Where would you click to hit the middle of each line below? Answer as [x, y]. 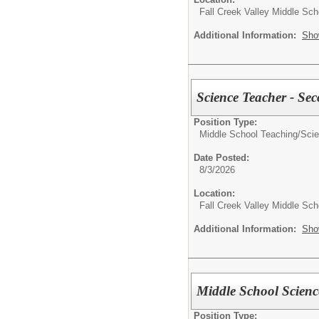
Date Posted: [221, 158]
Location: [214, 193]
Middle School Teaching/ [250, 134]
